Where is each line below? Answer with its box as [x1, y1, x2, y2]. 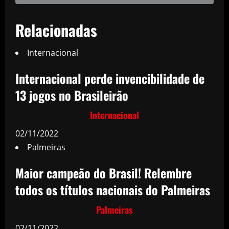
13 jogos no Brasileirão [15, 85, 128, 104]
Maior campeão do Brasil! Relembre [15, 163, 192, 182]
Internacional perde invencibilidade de [15, 68, 204, 87]
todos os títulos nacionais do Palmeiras [15, 180, 210, 199]
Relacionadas [15, 18, 97, 41]
